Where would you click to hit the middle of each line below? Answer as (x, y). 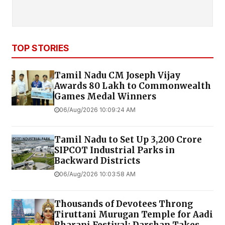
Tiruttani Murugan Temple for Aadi (134, 215)
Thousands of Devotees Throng (124, 204)
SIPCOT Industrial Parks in (115, 150)
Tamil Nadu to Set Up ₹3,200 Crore (128, 140)
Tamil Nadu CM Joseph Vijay (117, 76)
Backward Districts (97, 161)
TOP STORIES (40, 48)
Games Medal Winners (105, 97)
